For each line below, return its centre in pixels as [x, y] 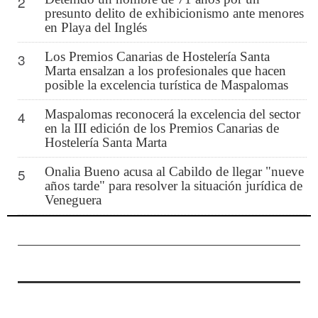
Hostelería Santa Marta [105, 142]
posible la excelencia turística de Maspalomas [166, 84]
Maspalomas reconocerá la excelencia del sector [172, 114]
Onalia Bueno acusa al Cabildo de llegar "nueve [174, 171]
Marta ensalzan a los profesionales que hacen [165, 70]
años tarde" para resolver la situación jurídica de [173, 185]
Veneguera [73, 199]
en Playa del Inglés [95, 27]
